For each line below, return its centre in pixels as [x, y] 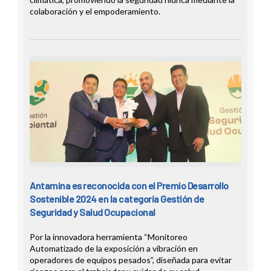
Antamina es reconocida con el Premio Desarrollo [129, 186]
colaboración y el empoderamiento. [95, 11]
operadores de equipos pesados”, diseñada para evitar [131, 260]
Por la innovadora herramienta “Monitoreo [109, 237]
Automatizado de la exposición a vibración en [114, 249]
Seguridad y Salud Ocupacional [93, 212]
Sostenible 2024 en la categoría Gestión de [117, 199]
